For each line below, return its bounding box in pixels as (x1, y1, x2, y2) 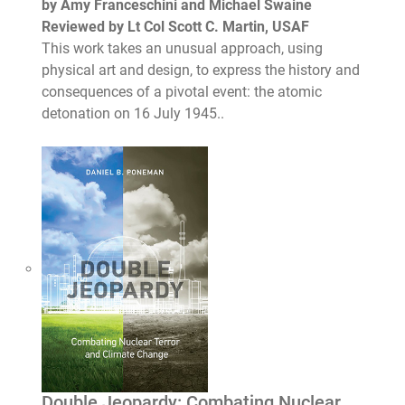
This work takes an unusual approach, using (42, 39, 324, 57)
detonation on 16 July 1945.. (42, 104, 225, 122)
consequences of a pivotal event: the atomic (42, 82, 323, 100)
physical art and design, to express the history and (42, 61, 361, 79)
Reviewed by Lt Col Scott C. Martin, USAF (42, 17, 310, 35)
